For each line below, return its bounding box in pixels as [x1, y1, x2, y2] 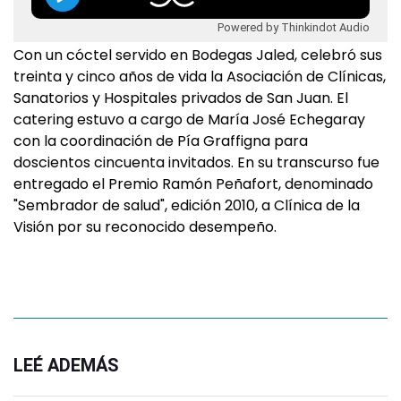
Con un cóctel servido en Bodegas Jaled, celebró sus [13, 45, 382, 65]
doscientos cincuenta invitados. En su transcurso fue [13, 152, 380, 173]
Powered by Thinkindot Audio [218, 20, 370, 34]
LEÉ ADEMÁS [13, 354, 119, 376]
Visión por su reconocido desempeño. [13, 217, 277, 237]
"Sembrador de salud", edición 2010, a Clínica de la [13, 195, 360, 216]
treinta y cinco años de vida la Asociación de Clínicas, [13, 66, 386, 87]
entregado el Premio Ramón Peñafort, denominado [13, 174, 373, 194]
